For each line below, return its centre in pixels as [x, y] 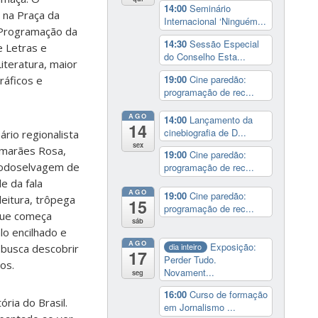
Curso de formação [228, 295]
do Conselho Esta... [204, 56]
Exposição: [234, 246]
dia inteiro [186, 247]
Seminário [210, 9]
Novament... [189, 272]
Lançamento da [221, 119]
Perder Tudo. [190, 259]
